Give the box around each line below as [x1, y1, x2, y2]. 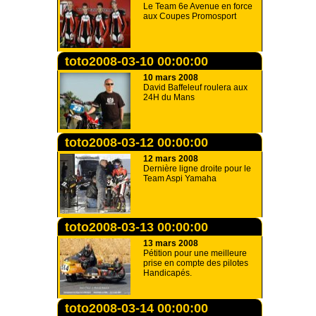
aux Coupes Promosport [143, 11, 236, 21]
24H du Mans [143, 92, 195, 102]
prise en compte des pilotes [143, 258, 248, 268]
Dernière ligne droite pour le [143, 164, 251, 174]
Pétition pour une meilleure [143, 248, 247, 258]
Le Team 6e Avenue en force [143, 1, 253, 11]
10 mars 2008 [143, 73, 198, 83]
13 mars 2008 [143, 238, 198, 248]
